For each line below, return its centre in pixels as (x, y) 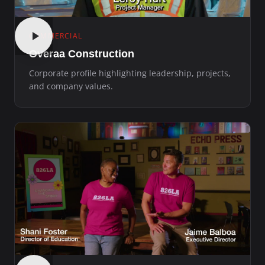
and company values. (71, 86)
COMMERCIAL (56, 35)
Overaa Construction (82, 54)
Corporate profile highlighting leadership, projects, (130, 73)
